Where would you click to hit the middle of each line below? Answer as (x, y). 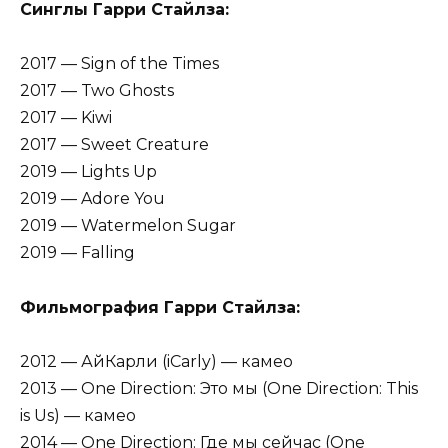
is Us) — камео (78, 415)
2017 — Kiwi (66, 118)
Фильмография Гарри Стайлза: (160, 307)
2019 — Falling (77, 253)
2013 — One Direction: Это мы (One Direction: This (219, 388)
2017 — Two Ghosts (97, 91)
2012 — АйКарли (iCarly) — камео (156, 361)
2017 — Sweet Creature (114, 145)
